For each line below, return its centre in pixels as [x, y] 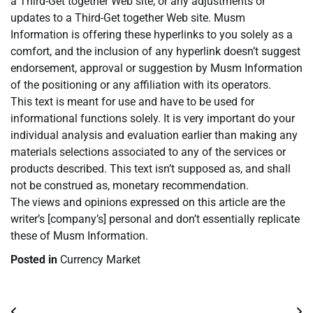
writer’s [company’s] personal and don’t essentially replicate [155, 219]
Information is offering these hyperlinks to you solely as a [152, 35]
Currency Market [100, 260]
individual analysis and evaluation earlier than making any [154, 136]
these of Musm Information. [79, 236]
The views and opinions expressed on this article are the [148, 203]
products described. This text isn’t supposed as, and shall [151, 169]
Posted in [35, 260]
